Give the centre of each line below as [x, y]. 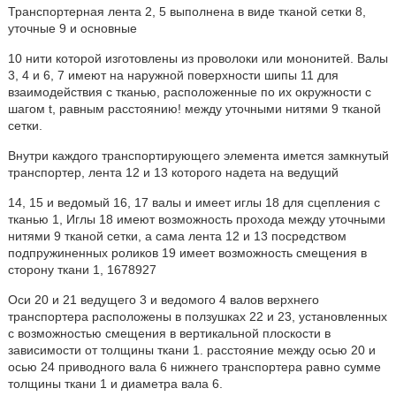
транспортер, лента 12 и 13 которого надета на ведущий [173, 172]
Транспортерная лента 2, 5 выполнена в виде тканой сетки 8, [187, 11]
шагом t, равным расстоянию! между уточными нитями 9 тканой [194, 109]
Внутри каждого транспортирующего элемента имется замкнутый [198, 156]
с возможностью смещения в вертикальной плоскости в [169, 333]
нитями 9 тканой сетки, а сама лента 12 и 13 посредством [177, 236]
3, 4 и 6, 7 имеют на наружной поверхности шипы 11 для [173, 75]
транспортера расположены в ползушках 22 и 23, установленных [197, 316]
